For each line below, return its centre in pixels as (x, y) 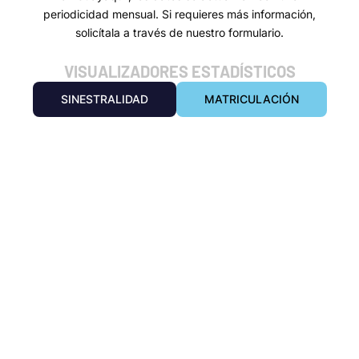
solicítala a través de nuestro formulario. (179, 32)
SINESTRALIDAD (104, 99)
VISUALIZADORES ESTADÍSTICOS (179, 72)
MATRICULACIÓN (251, 99)
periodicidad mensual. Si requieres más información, (179, 14)
